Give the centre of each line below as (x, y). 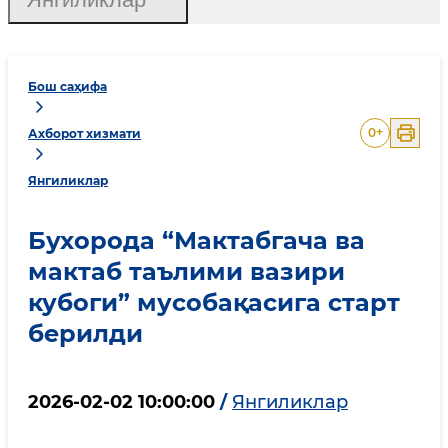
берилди (85, 333)
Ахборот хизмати (84, 134)
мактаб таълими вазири (186, 271)
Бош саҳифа (67, 87)
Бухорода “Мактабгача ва (196, 240)
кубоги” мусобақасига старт (214, 302)
